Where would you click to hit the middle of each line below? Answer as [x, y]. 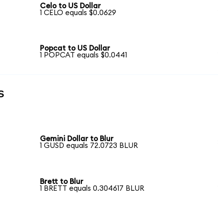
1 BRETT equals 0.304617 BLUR [92, 188]
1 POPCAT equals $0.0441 [84, 55]
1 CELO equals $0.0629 [78, 13]
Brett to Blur [62, 182]
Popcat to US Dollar [75, 49]
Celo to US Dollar [71, 6]
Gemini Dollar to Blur [77, 139]
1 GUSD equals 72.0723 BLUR [89, 146]
